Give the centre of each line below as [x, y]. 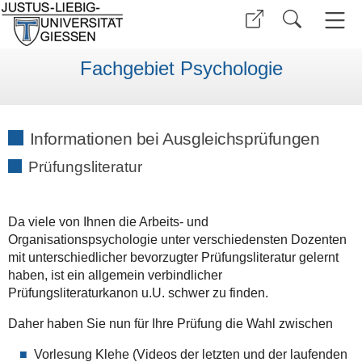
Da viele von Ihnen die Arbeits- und [108, 222]
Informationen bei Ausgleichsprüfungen [175, 138]
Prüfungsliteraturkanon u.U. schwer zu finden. [138, 293]
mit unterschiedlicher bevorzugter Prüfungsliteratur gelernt [173, 258]
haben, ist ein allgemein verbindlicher [115, 276]
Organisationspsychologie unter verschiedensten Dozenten [177, 240]
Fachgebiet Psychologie [181, 69]
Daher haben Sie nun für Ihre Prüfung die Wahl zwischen [170, 324]
